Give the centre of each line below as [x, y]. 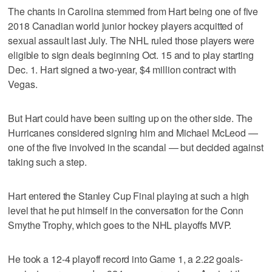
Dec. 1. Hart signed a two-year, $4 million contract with [122, 69]
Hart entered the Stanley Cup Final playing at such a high [129, 195]
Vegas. [23, 84]
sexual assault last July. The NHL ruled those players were [131, 40]
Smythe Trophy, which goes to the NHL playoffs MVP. [120, 225]
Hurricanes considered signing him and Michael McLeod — [133, 132]
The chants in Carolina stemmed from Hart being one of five [133, 11]
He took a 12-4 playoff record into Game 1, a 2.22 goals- [125, 259]
